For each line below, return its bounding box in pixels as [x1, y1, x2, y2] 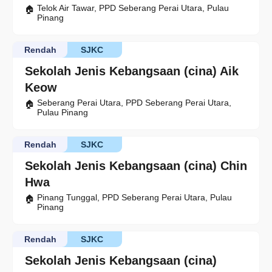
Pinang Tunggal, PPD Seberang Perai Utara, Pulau [37, 192, 232, 202]
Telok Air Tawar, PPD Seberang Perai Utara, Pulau [37, 3, 229, 13]
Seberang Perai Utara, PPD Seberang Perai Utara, [37, 98, 231, 107]
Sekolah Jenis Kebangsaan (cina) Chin [25, 159, 247, 172]
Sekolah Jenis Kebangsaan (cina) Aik [25, 64, 239, 78]
